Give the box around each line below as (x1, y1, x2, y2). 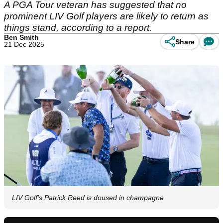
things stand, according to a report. (4, 22, 152, 33)
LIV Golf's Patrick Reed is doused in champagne (12, 194, 164, 202)
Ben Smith (4, 33, 39, 41)
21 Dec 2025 (4, 40, 44, 48)
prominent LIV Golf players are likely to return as (4, 11, 209, 21)
